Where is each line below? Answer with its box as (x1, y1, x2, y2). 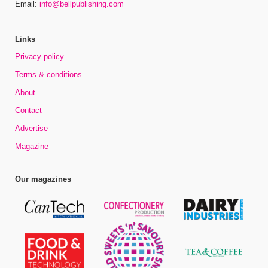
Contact (15, 106, 42, 115)
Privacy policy (15, 52, 64, 62)
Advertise (15, 124, 48, 133)
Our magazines (15, 175, 71, 184)
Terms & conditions (15, 70, 82, 80)
